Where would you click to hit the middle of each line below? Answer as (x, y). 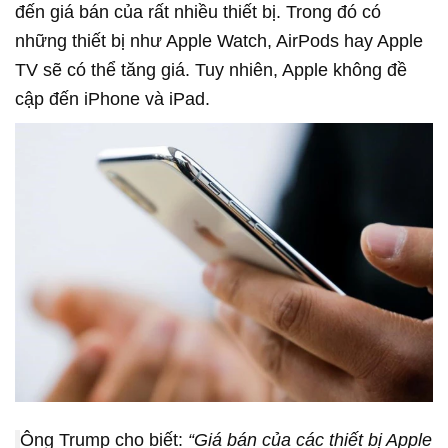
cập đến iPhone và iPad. (112, 99)
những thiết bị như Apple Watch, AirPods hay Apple (219, 41)
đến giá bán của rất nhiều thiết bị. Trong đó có (198, 12)
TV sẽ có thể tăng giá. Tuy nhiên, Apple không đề (211, 70)
